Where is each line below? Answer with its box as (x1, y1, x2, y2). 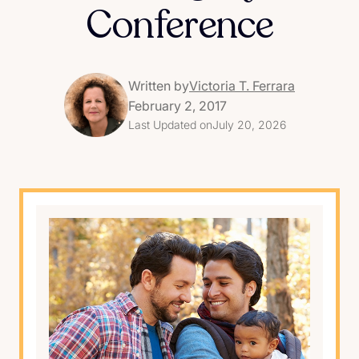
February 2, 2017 (128, 98, 227, 115)
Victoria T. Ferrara (189, 78, 295, 95)
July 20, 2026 (212, 118, 286, 132)
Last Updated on (128, 118, 212, 132)
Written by (128, 78, 189, 95)
